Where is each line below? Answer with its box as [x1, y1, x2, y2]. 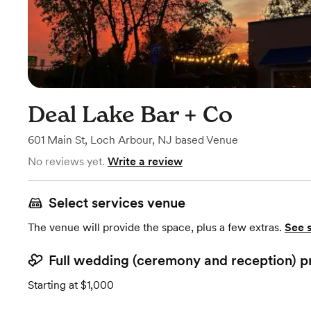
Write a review [108, 155, 183, 168]
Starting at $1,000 [28, 278, 114, 292]
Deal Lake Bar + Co [28, 101, 233, 128]
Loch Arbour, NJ [90, 133, 172, 146]
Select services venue [49, 194, 185, 211]
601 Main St [28, 133, 85, 146]
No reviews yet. [28, 155, 105, 168]
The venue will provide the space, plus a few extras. [28, 221, 282, 234]
